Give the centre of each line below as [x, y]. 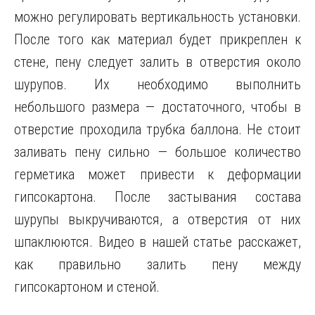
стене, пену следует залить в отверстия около [157, 62]
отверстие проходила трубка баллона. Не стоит [157, 129]
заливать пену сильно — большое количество [157, 152]
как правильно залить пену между [157, 264]
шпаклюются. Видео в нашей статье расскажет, [157, 242]
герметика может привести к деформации [157, 174]
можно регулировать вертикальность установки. [157, 17]
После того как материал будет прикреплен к [157, 39]
